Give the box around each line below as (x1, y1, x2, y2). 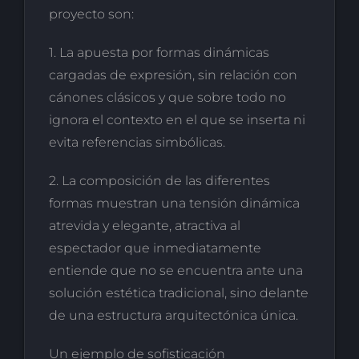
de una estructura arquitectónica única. (48, 307, 298, 323)
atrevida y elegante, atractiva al (48, 217, 240, 233)
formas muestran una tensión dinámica (48, 195, 300, 211)
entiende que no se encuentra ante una (48, 262, 303, 278)
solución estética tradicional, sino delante (48, 284, 309, 301)
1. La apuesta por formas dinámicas (48, 44, 269, 60)
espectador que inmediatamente (48, 240, 261, 256)
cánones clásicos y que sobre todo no (48, 89, 286, 105)
